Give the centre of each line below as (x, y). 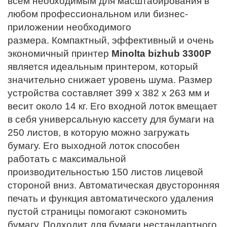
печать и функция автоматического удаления (110, 199)
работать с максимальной (67, 159)
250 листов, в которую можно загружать (99, 133)
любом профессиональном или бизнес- (98, 14)
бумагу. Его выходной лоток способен (94, 146)
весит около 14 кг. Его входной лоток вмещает (112, 106)
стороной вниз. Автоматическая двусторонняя (113, 185)
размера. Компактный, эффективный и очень (111, 41)
